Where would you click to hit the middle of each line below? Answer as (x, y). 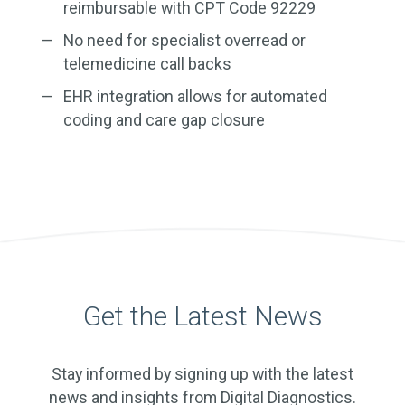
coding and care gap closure (164, 120)
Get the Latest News (202, 316)
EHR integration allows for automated (195, 96)
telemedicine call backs (147, 64)
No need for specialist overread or (184, 40)
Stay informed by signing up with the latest (202, 374)
